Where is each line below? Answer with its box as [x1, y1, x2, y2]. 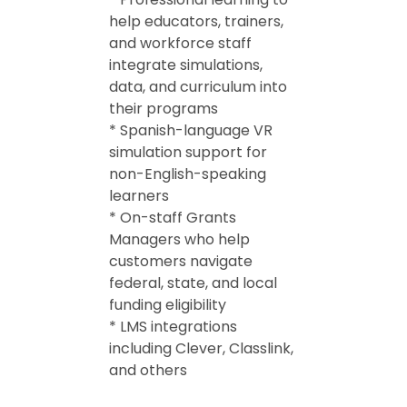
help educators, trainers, [109, 11, 283, 32]
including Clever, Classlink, [109, 338, 293, 359]
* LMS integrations [109, 316, 237, 337]
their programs [109, 98, 218, 119]
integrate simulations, [109, 55, 263, 75]
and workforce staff [109, 33, 252, 54]
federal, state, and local [109, 273, 277, 293]
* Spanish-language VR [109, 120, 273, 141]
